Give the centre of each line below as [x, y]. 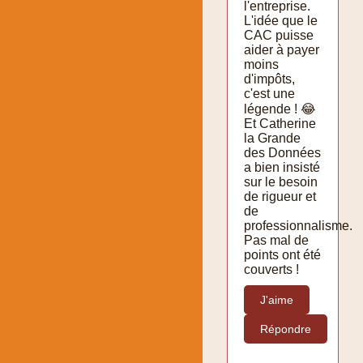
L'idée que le [281, 20]
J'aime [277, 299]
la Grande [272, 138]
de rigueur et [280, 196]
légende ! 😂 [280, 109]
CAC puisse [279, 35]
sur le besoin [281, 181]
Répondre [286, 329]
